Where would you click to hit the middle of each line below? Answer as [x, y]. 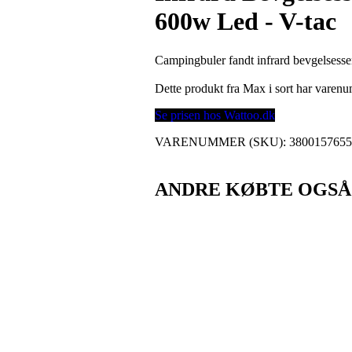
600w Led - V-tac [246, 22]
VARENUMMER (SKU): [222, 141]
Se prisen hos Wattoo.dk [215, 115]
